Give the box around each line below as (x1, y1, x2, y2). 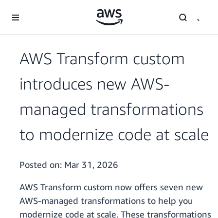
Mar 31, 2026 (64, 159, 118, 170)
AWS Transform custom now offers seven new (19, 182, 203, 193)
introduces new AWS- (19, 74, 170, 93)
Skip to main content (4, 5, 68, 14)
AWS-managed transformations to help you (19, 195, 193, 206)
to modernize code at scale (19, 125, 209, 144)
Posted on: (19, 159, 64, 170)
